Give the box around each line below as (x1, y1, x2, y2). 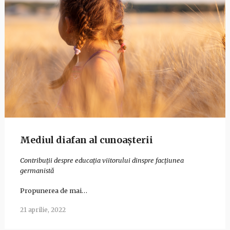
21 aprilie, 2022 (20, 205, 66, 214)
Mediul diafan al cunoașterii (20, 134, 153, 146)
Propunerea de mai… (20, 186, 87, 195)
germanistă (20, 166, 54, 175)
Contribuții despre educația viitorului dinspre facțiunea (20, 156, 184, 165)
